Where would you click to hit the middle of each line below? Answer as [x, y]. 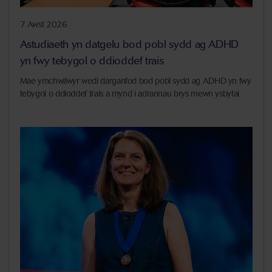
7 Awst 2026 [43, 25]
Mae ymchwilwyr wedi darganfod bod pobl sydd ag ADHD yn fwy [135, 81]
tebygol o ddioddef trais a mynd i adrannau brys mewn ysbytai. [130, 94]
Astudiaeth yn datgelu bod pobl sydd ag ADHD [129, 45]
